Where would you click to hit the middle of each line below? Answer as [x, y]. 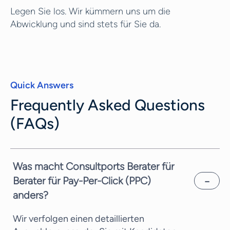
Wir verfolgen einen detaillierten [79, 219]
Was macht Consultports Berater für [93, 166]
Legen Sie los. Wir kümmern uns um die [90, 11]
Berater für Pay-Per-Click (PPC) [82, 181]
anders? [31, 195]
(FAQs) [35, 123]
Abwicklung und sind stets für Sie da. [85, 24]
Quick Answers [42, 85]
